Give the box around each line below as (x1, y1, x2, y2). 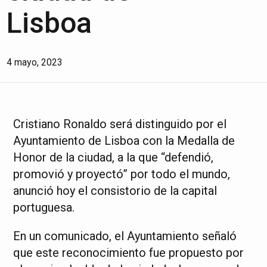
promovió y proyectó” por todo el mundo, (13, 167, 231, 181)
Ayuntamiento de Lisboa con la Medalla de (13, 133, 235, 148)
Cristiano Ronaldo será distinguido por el (13, 117, 227, 131)
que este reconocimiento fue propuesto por (13, 246, 244, 260)
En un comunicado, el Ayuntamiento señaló (13, 229, 237, 243)
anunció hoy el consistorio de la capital (13, 184, 218, 198)
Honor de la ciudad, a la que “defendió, (13, 150, 214, 164)
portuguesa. (13, 200, 75, 215)
